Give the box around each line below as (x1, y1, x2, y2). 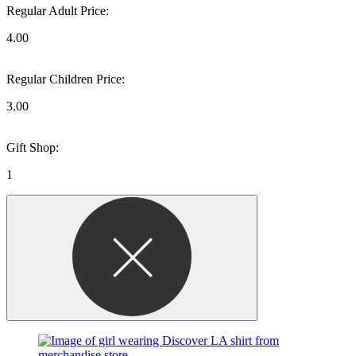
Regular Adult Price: (6, 3, 109, 17)
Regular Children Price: (6, 72, 125, 86)
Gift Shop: (6, 140, 59, 154)
